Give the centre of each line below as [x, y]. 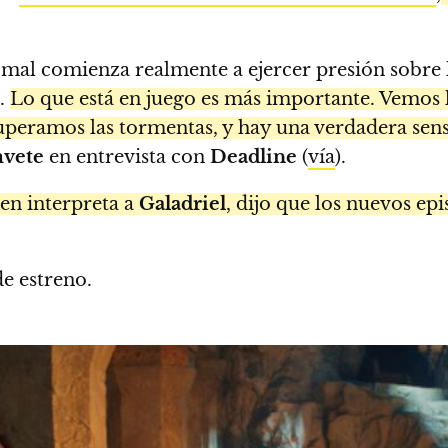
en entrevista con [127, 156]
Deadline [256, 156]
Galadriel [182, 203]
